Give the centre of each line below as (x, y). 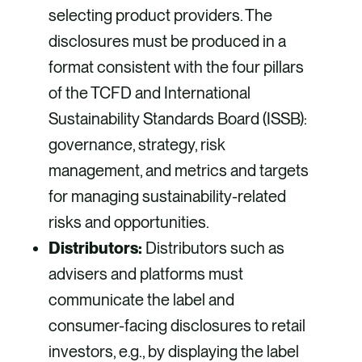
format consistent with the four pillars (176, 67)
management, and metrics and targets (179, 171)
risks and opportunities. (129, 223)
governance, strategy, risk (137, 145)
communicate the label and (141, 300)
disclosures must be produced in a (167, 42)
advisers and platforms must (146, 274)
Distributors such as (213, 248)
